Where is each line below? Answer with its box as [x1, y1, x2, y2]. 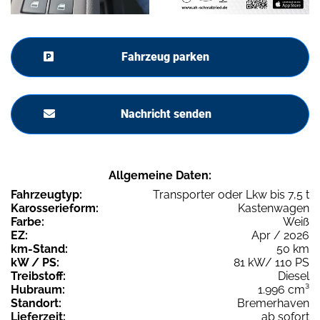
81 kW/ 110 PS [234, 256, 309, 270]
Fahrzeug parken [121, 50, 209, 64]
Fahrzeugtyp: [11, 188, 82, 202]
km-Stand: [11, 242, 68, 256]
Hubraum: [11, 283, 65, 297]
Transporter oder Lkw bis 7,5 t [153, 188, 309, 202]
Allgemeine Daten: [109, 169, 211, 183]
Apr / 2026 [251, 229, 309, 243]
